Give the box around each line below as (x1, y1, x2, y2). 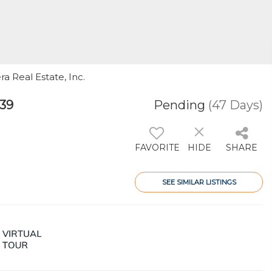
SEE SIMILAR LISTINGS (161, 178, 236, 186)
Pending (154, 98, 205, 112)
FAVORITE (135, 142, 180, 153)
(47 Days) (208, 98, 263, 112)
